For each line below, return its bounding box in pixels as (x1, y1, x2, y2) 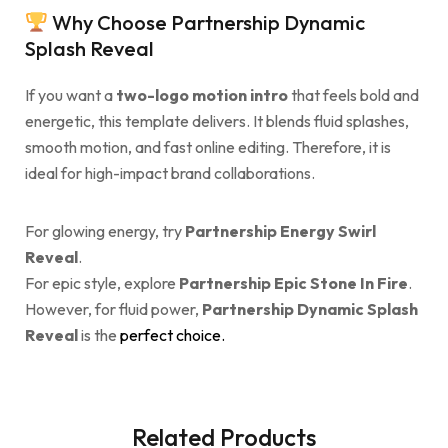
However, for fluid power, (25, 299, 202, 320)
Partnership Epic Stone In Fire (179, 273, 408, 294)
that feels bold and (288, 85, 419, 106)
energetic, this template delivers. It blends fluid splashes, (25, 111, 409, 132)
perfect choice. (120, 325, 225, 346)
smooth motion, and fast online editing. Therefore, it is (25, 137, 391, 158)
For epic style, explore (25, 273, 179, 294)
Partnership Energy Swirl (185, 221, 376, 242)
